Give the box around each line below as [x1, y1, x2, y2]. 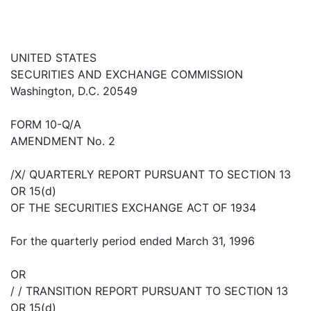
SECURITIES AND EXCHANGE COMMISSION [10, 67, 243, 81]
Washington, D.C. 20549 [10, 84, 137, 98]
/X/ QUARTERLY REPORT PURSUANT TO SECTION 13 [10, 167, 291, 181]
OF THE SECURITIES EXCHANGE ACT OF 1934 [10, 201, 256, 215]
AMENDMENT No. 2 [10, 134, 115, 148]
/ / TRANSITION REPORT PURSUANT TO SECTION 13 [10, 284, 288, 298]
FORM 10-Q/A [10, 117, 81, 131]
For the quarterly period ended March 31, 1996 [10, 234, 255, 248]
